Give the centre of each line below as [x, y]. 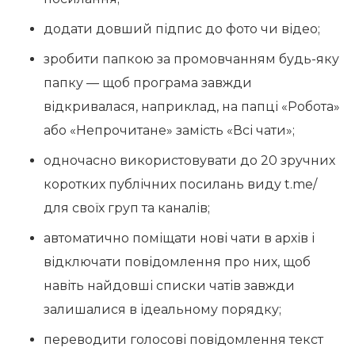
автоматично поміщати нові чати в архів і [179, 238]
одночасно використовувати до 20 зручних [189, 160]
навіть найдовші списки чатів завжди [169, 286]
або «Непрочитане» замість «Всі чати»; [169, 130]
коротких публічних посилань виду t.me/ [180, 184]
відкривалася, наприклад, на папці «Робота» [192, 107]
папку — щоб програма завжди [148, 83]
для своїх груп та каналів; [127, 208]
